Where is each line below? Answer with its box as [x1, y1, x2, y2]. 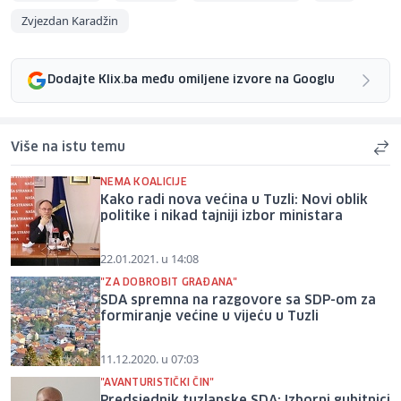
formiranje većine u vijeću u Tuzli [100, 310, 319, 323]
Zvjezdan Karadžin [21, 12, 118, 29]
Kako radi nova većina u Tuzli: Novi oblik [100, 193, 368, 207]
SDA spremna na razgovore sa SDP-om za [100, 294, 376, 307]
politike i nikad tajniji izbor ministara [100, 209, 343, 223]
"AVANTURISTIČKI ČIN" [100, 377, 215, 388]
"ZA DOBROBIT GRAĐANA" [100, 277, 237, 287]
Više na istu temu [11, 141, 125, 154]
